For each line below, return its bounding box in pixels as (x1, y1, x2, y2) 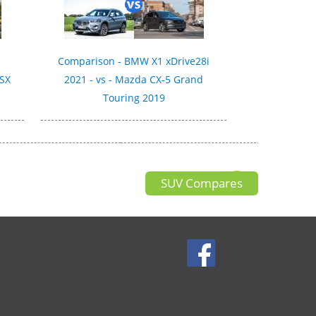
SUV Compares (161, 174, 243, 191)
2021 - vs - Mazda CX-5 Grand (64, 72, 204, 86)
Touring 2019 (102, 90, 165, 104)
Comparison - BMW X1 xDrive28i (58, 54, 210, 68)
